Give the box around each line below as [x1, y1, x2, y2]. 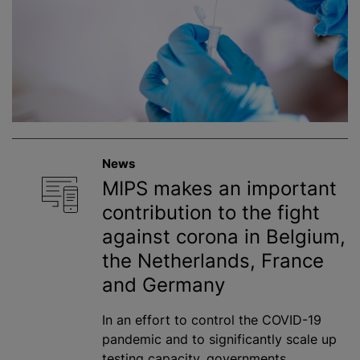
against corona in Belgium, [102, 225, 346, 249]
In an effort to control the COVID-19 [102, 312, 321, 329]
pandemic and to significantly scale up [102, 331, 337, 348]
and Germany [102, 273, 225, 297]
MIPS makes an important [102, 177, 337, 201]
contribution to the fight [102, 201, 320, 225]
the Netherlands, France [102, 249, 324, 273]
